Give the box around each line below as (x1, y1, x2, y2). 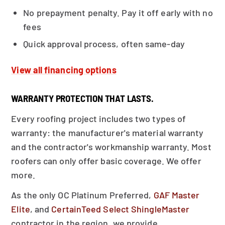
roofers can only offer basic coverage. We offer (11, 155, 201, 166)
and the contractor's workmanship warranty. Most (11, 141, 211, 152)
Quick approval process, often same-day (23, 38, 185, 49)
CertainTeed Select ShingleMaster (51, 203, 190, 214)
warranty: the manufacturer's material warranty (11, 127, 204, 138)
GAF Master (153, 189, 200, 200)
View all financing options (11, 64, 117, 75)
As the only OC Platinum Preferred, (11, 189, 154, 200)
